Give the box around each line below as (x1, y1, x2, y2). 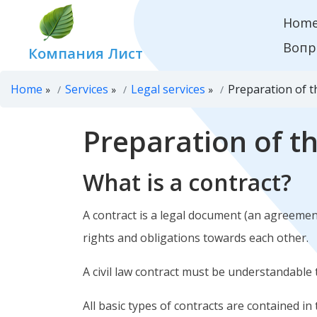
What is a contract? (83, 167, 292, 197)
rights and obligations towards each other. (83, 230, 309, 246)
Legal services (131, 81, 205, 97)
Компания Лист (28, 44, 144, 63)
